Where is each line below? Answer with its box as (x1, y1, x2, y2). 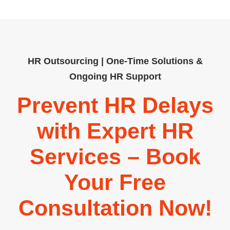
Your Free (64, 170, 166, 195)
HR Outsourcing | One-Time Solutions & (27, 56, 203, 67)
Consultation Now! (18, 196, 212, 221)
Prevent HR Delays (16, 93, 214, 118)
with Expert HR (36, 119, 194, 144)
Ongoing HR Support (69, 71, 161, 82)
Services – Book (29, 144, 201, 169)
